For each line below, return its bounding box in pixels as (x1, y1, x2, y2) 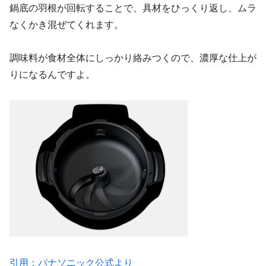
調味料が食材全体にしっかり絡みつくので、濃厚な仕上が (9, 53, 256, 64)
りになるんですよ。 (9, 69, 95, 80)
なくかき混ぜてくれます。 (9, 19, 123, 30)
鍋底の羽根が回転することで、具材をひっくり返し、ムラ (9, 2, 256, 13)
